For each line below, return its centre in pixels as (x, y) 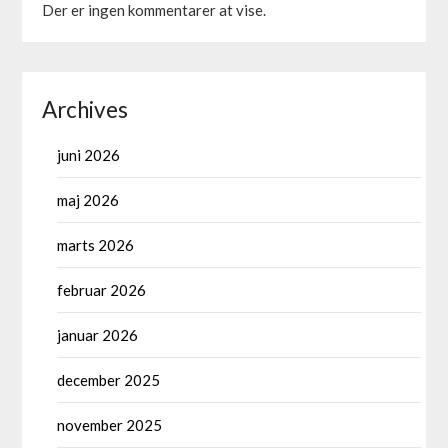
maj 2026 (88, 200)
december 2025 (109, 380)
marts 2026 (96, 245)
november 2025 (110, 425)
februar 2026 (102, 290)
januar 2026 (98, 335)
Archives (85, 110)
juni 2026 (89, 155)
